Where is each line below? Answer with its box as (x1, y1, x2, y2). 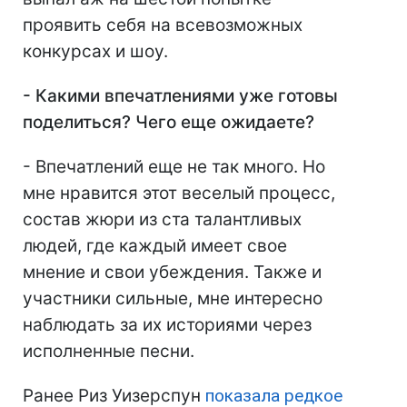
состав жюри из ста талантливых (23, 208, 302, 230)
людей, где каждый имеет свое (23, 234, 287, 256)
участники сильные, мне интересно (23, 287, 323, 309)
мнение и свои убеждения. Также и (23, 261, 322, 283)
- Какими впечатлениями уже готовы (23, 84, 338, 106)
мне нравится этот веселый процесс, (23, 182, 335, 203)
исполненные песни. (23, 340, 194, 362)
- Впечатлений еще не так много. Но (23, 155, 325, 177)
